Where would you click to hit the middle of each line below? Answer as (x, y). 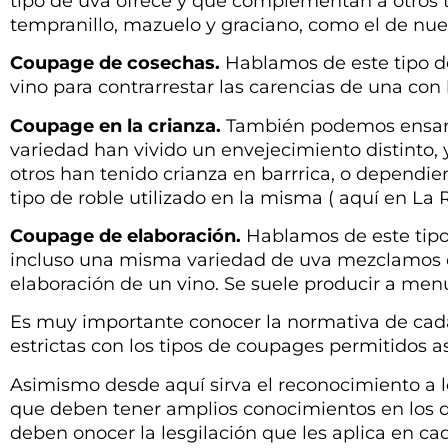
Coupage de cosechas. (117, 63)
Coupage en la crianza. (118, 125)
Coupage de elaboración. (128, 235)
